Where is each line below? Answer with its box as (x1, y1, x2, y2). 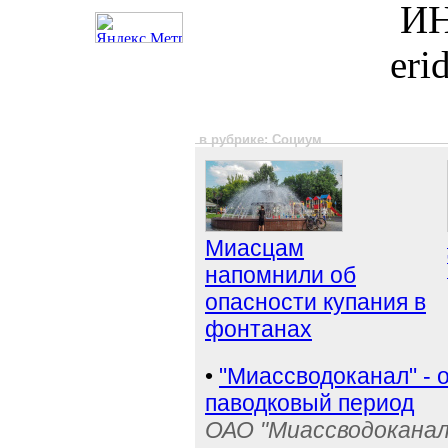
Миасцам (205, 235, 304, 261)
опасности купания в (205, 289, 426, 315)
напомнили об (205, 262, 356, 288)
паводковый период (205, 390, 414, 416)
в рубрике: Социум (195, 132, 326, 147)
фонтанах (205, 316, 312, 342)
